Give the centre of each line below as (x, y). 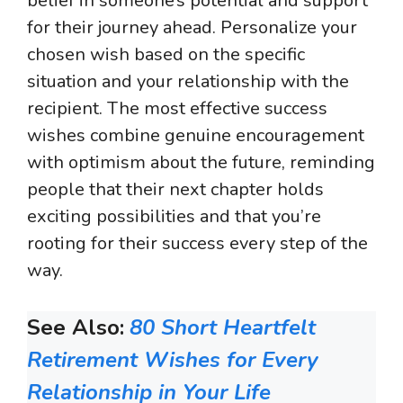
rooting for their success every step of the (197, 244)
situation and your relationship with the (188, 82)
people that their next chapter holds (175, 190)
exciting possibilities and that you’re (174, 217)
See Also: (76, 328)
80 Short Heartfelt (223, 328)
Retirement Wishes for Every (173, 360)
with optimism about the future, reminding (201, 163)
